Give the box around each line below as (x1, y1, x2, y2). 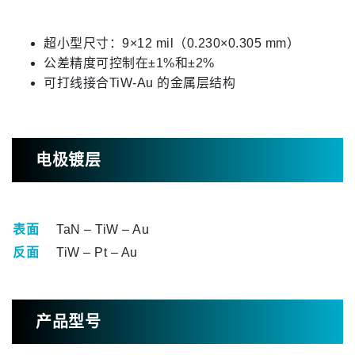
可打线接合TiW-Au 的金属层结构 (44, 75, 235, 90)
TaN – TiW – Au (56, 222, 149, 236)
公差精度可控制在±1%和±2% (44, 55, 215, 70)
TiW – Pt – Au (56, 245, 138, 259)
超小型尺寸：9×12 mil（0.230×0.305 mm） (44, 36, 300, 50)
